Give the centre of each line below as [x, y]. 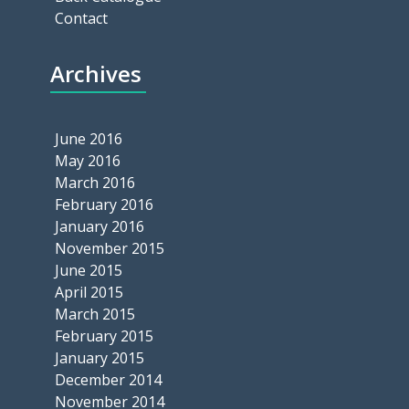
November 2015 [110, 249]
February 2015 [104, 336]
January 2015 [100, 358]
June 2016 [89, 139]
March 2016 [95, 183]
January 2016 [100, 227]
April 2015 [89, 293]
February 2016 [104, 205]
